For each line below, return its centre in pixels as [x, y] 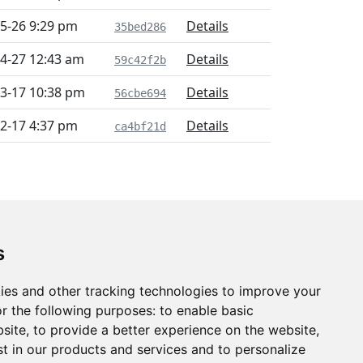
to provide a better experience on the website [175, 330]
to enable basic [207, 310]
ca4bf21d [140, 126]
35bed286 [140, 27]
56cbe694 [140, 93]
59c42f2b [140, 60]
